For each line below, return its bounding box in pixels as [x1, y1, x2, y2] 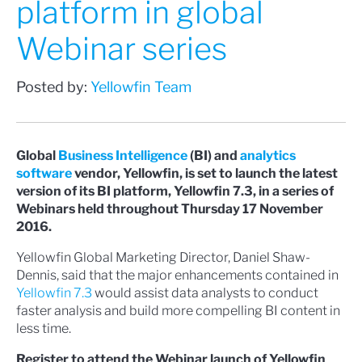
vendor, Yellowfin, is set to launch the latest [72, 165, 338, 181]
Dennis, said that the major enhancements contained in [16, 267, 339, 283]
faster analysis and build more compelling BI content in [16, 302, 340, 318]
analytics [240, 147, 296, 163]
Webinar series [16, 29, 227, 67]
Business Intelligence [58, 147, 187, 163]
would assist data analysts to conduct [92, 284, 318, 301]
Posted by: [16, 78, 90, 95]
